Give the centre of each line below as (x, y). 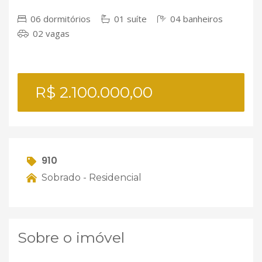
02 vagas (50, 33)
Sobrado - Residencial (90, 177)
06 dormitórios (59, 18)
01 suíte (129, 18)
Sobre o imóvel (71, 238)
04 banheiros (195, 18)
